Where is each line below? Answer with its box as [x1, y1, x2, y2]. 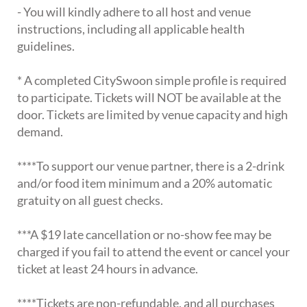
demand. [17, 123, 63, 139]
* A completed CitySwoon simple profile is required [17, 72, 286, 88]
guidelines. [17, 38, 75, 53]
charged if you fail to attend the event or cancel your [17, 243, 290, 259]
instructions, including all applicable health [17, 21, 245, 36]
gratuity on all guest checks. [17, 192, 163, 208]
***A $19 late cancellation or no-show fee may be [17, 226, 271, 242]
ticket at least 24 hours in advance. [17, 260, 198, 276]
